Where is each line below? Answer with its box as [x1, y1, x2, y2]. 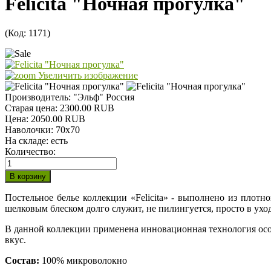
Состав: [5, 255, 39, 266]
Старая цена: [5, 103, 60, 114]
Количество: [5, 146, 56, 157]
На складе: [5, 135, 51, 146]
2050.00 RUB [31, 114, 85, 125]
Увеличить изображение [36, 70, 138, 81]
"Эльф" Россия [73, 92, 134, 103]
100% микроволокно [39, 255, 127, 266]
